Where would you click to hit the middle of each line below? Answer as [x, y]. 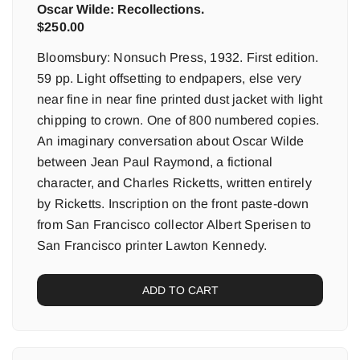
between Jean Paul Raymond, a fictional [155, 162]
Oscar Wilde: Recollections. [121, 9]
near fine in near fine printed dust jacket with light [180, 99]
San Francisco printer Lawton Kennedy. [152, 245]
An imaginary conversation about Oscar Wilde [171, 141]
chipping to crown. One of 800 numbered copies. [178, 120]
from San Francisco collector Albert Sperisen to [174, 225]
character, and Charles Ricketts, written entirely [174, 183]
